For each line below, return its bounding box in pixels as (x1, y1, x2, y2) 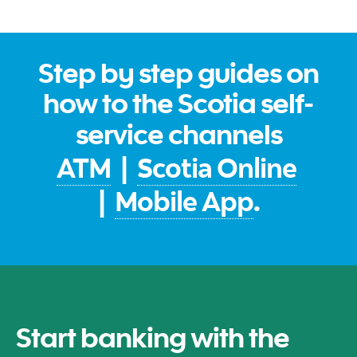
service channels (75, 116, 282, 151)
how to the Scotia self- (43, 84, 314, 120)
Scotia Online (136, 149, 296, 185)
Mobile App (114, 182, 253, 218)
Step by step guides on (38, 54, 319, 89)
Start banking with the (16, 319, 289, 354)
